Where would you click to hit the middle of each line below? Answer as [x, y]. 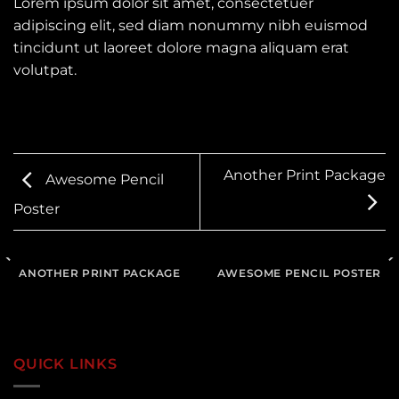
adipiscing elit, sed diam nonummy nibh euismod [191, 25]
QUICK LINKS [65, 364]
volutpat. [45, 69]
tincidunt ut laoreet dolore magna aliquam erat [181, 47]
